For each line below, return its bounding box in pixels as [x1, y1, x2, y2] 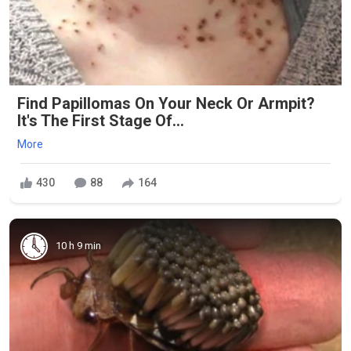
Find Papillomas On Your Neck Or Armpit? [17, 93, 315, 113]
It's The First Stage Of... [17, 110, 184, 130]
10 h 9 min [56, 240, 101, 251]
